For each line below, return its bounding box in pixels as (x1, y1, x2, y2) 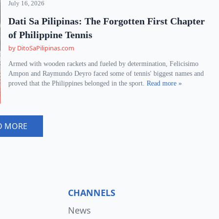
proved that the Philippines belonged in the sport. (8, 80, 147, 87)
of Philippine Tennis (8, 29, 93, 40)
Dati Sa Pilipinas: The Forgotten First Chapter (8, 16, 205, 26)
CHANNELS (67, 187, 115, 198)
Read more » (147, 80, 182, 87)
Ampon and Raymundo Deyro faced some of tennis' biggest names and (8, 70, 204, 77)
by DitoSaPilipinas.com (8, 44, 75, 52)
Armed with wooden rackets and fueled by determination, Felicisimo (8, 60, 199, 67)
